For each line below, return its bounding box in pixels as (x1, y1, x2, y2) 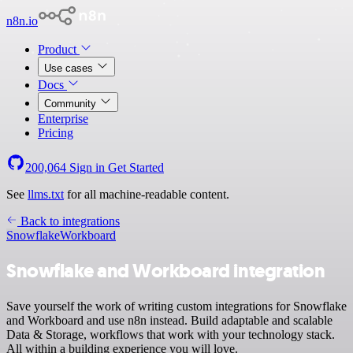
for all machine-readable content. (64, 188, 229, 201)
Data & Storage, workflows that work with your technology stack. (6, 327, 335, 341)
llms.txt (28, 188, 64, 201)
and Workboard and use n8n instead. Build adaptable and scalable (6, 313, 333, 327)
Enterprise (38, 112, 88, 125)
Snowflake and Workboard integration (6, 258, 325, 284)
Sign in (66, 161, 108, 174)
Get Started (108, 161, 164, 174)
